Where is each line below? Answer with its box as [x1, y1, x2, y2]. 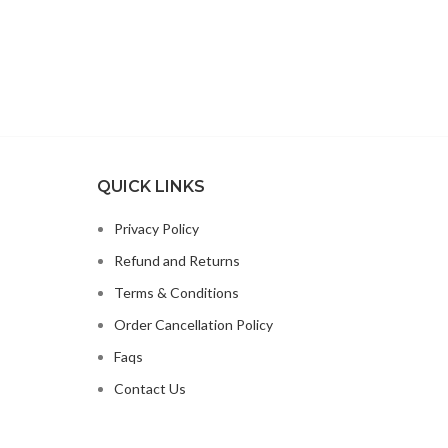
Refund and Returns [113, 252, 240, 270]
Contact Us [113, 380, 186, 398]
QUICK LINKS [96, 177, 205, 197]
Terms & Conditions [113, 284, 239, 302]
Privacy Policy [113, 220, 199, 238]
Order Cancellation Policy [113, 316, 273, 334]
